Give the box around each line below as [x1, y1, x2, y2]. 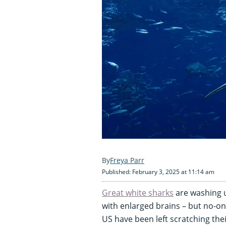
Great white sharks [102, 187, 174, 198]
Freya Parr [110, 155, 144, 165]
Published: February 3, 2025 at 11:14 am [102, 167, 214, 176]
